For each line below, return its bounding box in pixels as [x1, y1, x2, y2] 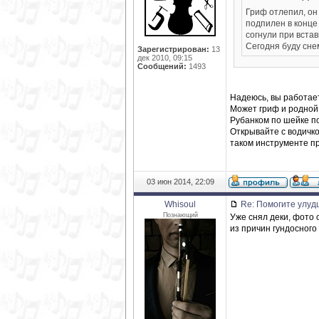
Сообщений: [137, 62, 187, 70]
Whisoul [164, 199, 196, 209]
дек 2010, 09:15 [137, 53, 192, 62]
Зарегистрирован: [137, 45, 209, 53]
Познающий [162, 211, 198, 219]
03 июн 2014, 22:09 [146, 177, 214, 186]
